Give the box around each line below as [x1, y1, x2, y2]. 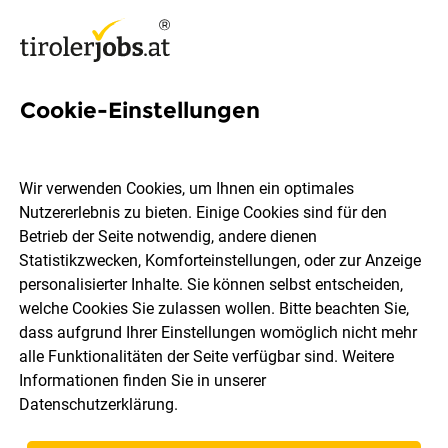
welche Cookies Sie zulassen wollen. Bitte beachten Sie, [19, 299, 410, 319]
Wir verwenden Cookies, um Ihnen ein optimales [19, 179, 355, 199]
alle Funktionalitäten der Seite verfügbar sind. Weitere [19, 347, 395, 367]
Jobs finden [177, 338, 271, 357]
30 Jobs [340, 421, 393, 439]
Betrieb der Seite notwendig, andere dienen [19, 227, 318, 247]
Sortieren [35, 421, 96, 439]
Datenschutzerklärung [19, 395, 175, 415]
